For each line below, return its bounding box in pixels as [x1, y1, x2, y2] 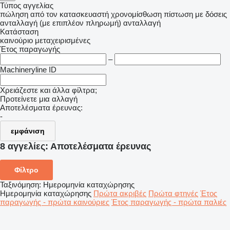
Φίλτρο [14, 166, 39, 175]
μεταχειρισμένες [35, 36, 90, 45]
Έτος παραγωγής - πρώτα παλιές [111, 198, 226, 207]
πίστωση [164, 10, 193, 19]
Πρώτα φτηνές [148, 189, 198, 198]
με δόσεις [195, 10, 227, 19]
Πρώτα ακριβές [93, 189, 146, 198]
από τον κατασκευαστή [30, 10, 109, 19]
